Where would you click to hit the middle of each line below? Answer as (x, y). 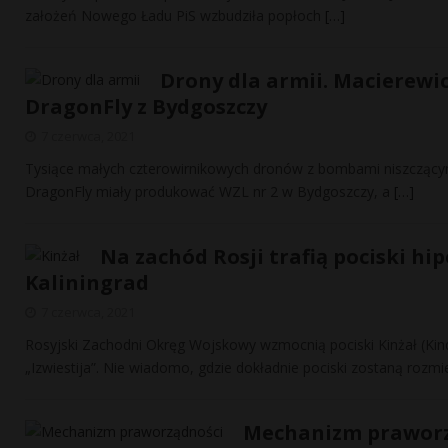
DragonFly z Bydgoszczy (146, 106)
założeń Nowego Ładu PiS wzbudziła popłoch (175, 15)
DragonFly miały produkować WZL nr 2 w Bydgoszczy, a (209, 191)
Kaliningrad (87, 282)
